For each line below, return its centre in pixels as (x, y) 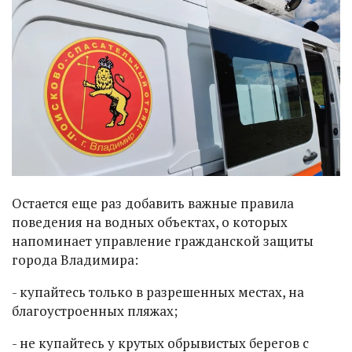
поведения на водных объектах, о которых (150, 222)
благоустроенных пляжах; (95, 311)
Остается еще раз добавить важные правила (153, 203)
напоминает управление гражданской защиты (163, 241)
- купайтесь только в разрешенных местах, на (158, 292)
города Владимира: (77, 260)
